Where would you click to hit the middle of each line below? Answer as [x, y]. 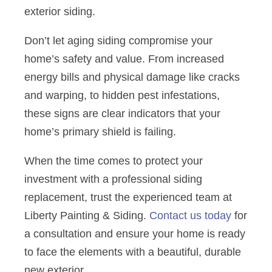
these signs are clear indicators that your [122, 114]
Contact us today [190, 216]
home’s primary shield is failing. [102, 132]
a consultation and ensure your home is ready [135, 234]
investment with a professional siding [113, 179]
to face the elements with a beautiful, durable [133, 252]
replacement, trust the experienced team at [128, 198]
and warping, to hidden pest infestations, [122, 96]
